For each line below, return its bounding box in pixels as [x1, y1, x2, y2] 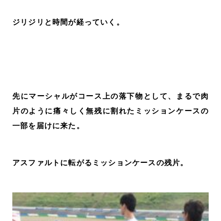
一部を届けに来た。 [12, 121, 84, 130]
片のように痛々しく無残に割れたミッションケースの [12, 106, 209, 115]
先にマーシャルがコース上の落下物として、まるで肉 [12, 91, 209, 100]
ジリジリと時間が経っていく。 [12, 17, 124, 26]
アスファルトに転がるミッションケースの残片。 [12, 158, 188, 167]
